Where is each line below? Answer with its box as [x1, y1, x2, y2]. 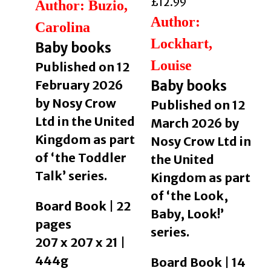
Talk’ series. [34, 168, 107, 184]
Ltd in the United [34, 114, 135, 129]
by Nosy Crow [34, 96, 116, 111]
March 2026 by [150, 116, 239, 131]
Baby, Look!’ [150, 206, 224, 222]
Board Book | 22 [34, 198, 131, 214]
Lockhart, [150, 36, 212, 52]
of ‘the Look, [150, 188, 228, 204]
